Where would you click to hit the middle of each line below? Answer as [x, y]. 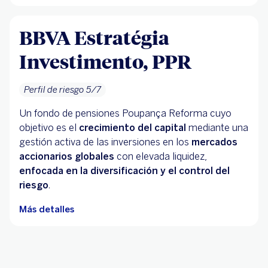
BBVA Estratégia [94, 37]
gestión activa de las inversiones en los [105, 142]
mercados [214, 142]
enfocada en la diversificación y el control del [124, 171]
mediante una [217, 128]
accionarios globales [67, 157]
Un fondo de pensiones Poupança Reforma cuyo [125, 114]
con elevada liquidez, [161, 157]
